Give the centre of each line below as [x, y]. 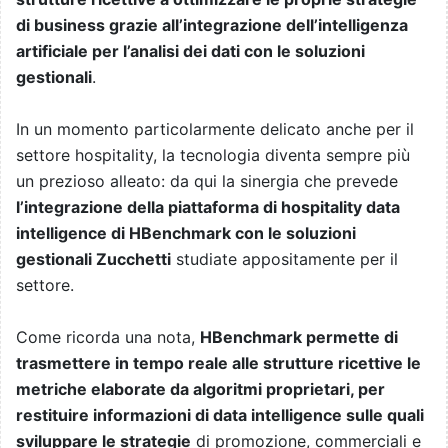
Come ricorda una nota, [108, 337]
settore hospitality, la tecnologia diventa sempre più [213, 155]
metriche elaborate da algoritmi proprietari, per [200, 389]
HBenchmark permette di [299, 337]
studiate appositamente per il [284, 259]
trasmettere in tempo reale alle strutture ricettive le [218, 363]
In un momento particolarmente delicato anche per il [215, 129]
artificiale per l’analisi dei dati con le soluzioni [190, 51]
